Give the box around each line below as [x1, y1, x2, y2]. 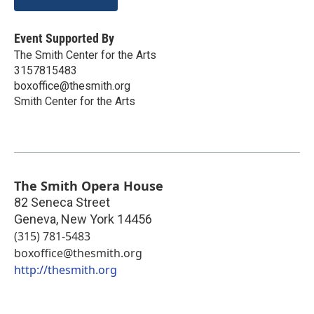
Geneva [14, 211, 56, 226]
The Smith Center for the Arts [14, 48, 156, 62]
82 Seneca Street [14, 194, 110, 210]
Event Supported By [14, 30, 114, 46]
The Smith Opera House [14, 177, 163, 194]
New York [61, 211, 114, 226]
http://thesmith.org [14, 261, 117, 278]
